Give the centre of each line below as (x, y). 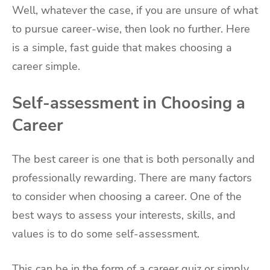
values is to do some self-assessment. (106, 234)
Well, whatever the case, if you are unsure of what (135, 10)
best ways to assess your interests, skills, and (124, 215)
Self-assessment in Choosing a (129, 103)
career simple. (46, 66)
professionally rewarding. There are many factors (132, 178)
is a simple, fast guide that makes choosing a (122, 48)
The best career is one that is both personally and (133, 159)
